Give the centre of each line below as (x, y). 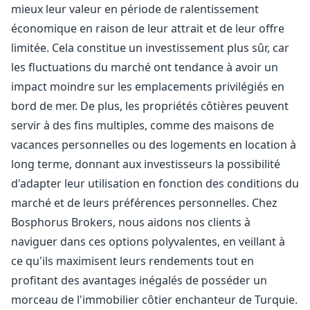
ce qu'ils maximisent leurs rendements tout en (133, 261)
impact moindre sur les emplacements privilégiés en (148, 86)
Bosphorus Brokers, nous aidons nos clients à (131, 222)
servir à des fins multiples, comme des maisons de (143, 125)
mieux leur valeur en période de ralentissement (135, 9)
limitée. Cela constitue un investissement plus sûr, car (150, 48)
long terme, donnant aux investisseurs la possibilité (146, 164)
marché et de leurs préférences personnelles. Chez (144, 203)
